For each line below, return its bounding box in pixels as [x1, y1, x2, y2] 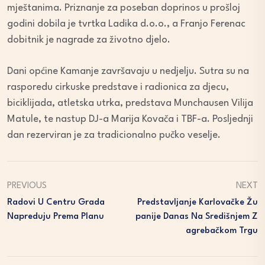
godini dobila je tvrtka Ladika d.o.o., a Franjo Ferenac [7, 19, 245, 30]
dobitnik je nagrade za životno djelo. [7, 35, 170, 46]
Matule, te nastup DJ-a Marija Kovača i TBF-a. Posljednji [7, 114, 253, 125]
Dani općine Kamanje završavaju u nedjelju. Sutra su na [7, 66, 249, 77]
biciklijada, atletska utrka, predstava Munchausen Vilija [7, 98, 253, 109]
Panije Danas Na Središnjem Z [135, 212, 258, 222]
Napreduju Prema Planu [7, 212, 104, 222]
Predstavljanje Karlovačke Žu [137, 198, 258, 208]
